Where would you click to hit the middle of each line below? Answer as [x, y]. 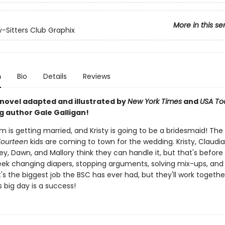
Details [55, 76]
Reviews [96, 76]
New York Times [154, 101]
